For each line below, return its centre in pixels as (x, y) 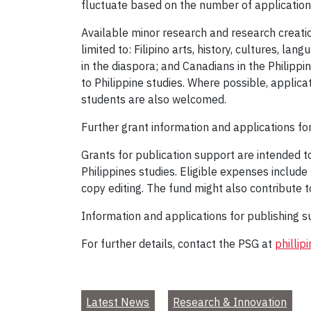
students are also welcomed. (154, 100)
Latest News (118, 302)
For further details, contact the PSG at (178, 244)
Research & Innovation (230, 302)
